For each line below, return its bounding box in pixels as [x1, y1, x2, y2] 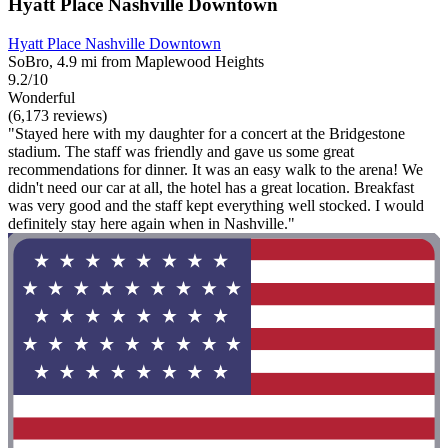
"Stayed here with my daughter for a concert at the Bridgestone [8, 124, 405, 142]
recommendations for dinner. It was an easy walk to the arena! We [8, 160, 423, 178]
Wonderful [8, 88, 75, 106]
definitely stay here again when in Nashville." [8, 214, 295, 232]
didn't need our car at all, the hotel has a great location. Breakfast [8, 178, 414, 196]
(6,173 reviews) [8, 106, 107, 124]
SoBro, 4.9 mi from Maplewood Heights [8, 52, 264, 70]
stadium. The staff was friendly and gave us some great [8, 142, 354, 160]
